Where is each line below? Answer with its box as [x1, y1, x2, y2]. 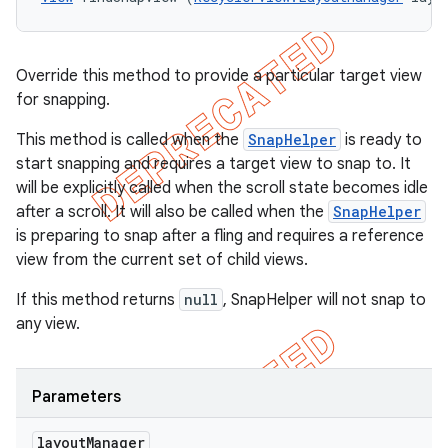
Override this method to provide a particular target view [16, 66, 422, 86]
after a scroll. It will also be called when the [16, 202, 328, 222]
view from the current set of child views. [16, 250, 308, 270]
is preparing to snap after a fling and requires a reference [16, 226, 424, 246]
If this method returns [16, 290, 179, 310]
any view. [16, 314, 80, 334]
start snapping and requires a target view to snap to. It [16, 154, 411, 174]
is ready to [341, 130, 422, 150]
